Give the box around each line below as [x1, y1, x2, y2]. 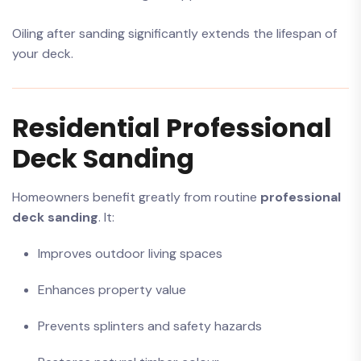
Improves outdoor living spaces [38, 245, 222, 262]
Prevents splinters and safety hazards [38, 317, 262, 334]
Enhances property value [38, 281, 186, 298]
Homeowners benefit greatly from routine [12, 189, 260, 205]
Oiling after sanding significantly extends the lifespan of [12, 25, 337, 42]
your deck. [12, 45, 73, 62]
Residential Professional [12, 110, 332, 146]
